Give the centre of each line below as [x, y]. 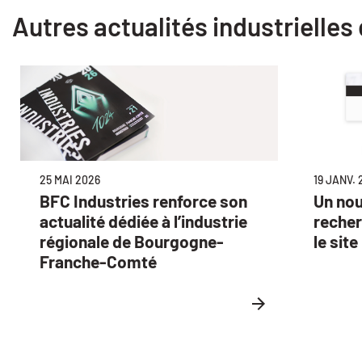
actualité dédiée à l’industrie [143, 221]
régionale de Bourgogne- [132, 242]
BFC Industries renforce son [143, 201]
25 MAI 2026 [70, 180]
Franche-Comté [98, 262]
